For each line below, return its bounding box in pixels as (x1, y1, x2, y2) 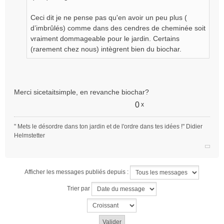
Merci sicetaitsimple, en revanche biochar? (14, 88, 149, 96)
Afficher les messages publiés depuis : (24, 168, 130, 176)
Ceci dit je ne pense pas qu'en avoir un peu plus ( (30, 13, 187, 21)
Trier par (66, 185, 91, 192)
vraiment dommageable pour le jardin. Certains (30, 34, 179, 42)
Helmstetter (14, 132, 45, 139)
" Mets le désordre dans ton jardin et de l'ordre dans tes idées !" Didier (14, 123, 202, 130)
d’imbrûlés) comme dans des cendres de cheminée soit (30, 24, 205, 32)
